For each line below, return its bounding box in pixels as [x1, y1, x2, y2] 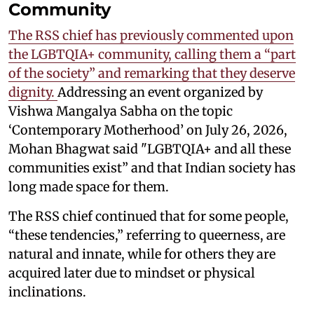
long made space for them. [8, 178, 169, 195]
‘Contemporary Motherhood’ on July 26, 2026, [8, 121, 287, 138]
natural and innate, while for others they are [8, 245, 275, 262]
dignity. [8, 83, 57, 100]
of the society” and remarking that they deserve [8, 64, 295, 81]
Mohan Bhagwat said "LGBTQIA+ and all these [8, 140, 291, 157]
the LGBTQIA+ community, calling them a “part [8, 46, 296, 62]
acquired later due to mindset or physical [8, 264, 255, 281]
